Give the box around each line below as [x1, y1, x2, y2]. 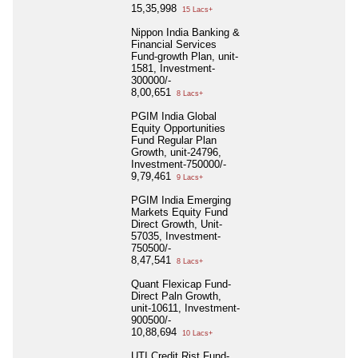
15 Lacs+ [180, 6, 213, 14]
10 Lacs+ [180, 329, 213, 338]
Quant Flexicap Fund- [131, 278, 231, 291]
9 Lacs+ [174, 173, 203, 182]
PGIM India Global [131, 110, 217, 123]
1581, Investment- [131, 62, 215, 75]
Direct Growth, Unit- [131, 218, 222, 231]
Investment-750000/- [131, 158, 226, 171]
